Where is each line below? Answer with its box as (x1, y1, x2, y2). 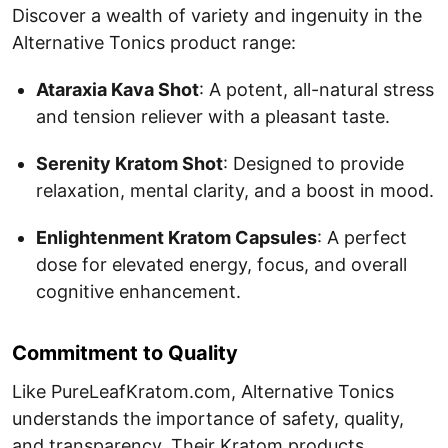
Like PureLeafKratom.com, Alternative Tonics (12, 381, 394, 402)
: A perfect (317, 227, 407, 248)
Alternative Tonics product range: (12, 32, 296, 53)
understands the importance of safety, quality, (12, 408, 404, 429)
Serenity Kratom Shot (36, 153, 223, 174)
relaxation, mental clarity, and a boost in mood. (36, 180, 434, 201)
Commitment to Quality (12, 341, 238, 365)
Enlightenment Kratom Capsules (36, 227, 317, 248)
